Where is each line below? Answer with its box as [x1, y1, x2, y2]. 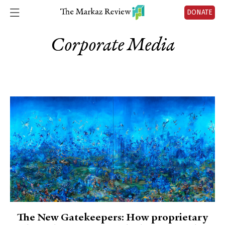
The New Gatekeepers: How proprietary [17, 212, 208, 223]
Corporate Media [50, 36, 175, 56]
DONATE [187, 8, 212, 17]
